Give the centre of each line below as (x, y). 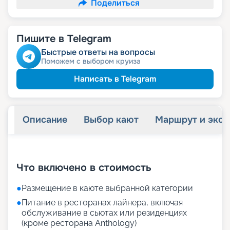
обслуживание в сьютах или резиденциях (104, 213)
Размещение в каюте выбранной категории (107, 188)
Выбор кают (111, 120)
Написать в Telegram (115, 79)
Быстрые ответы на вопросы (98, 52)
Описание (45, 120)
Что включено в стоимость (84, 168)
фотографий (158, 150)
